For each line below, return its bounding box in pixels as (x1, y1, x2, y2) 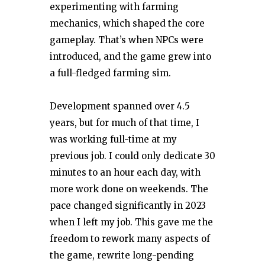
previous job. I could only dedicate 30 (50, 150, 215, 161)
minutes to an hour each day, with (50, 166, 201, 178)
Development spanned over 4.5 (50, 100, 190, 112)
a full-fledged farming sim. (50, 67, 171, 79)
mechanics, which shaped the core (50, 17, 205, 29)
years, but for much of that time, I (50, 117, 199, 128)
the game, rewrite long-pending (50, 249, 194, 261)
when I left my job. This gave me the (50, 216, 213, 228)
